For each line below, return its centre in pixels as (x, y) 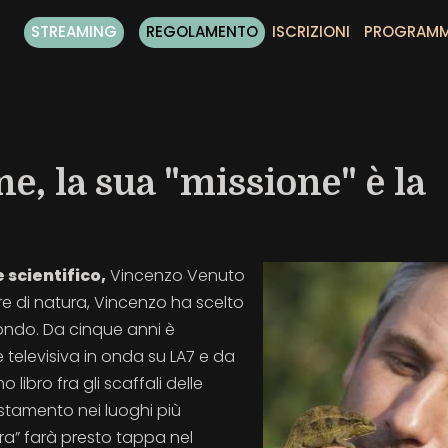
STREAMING (73, 31)
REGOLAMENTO (201, 31)
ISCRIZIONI (310, 31)
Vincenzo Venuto (175, 275)
